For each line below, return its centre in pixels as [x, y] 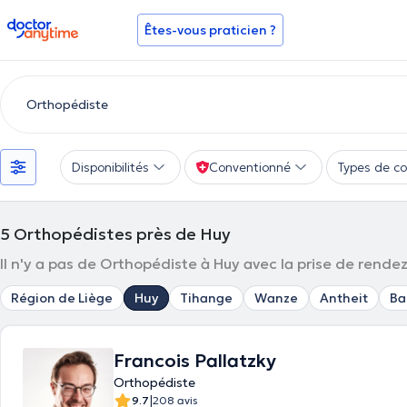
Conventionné [250, 167]
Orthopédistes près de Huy [122, 234]
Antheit [344, 298]
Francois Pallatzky [195, 361]
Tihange [206, 298]
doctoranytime [58, 25]
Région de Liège [62, 298]
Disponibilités [110, 167]
